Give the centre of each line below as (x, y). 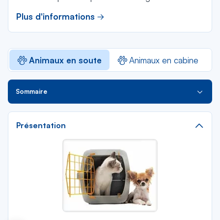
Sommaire (31, 91)
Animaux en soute (65, 60)
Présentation (41, 125)
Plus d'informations (55, 16)
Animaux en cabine (164, 60)
